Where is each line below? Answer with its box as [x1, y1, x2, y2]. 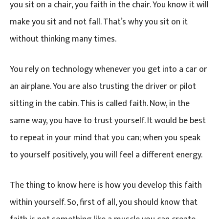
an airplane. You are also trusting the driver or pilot [10, 79, 196, 94]
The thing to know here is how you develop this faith [10, 177, 202, 193]
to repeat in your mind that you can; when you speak [10, 130, 200, 145]
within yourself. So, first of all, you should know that [10, 195, 197, 210]
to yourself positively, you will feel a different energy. [10, 147, 202, 162]
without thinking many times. [10, 31, 116, 46]
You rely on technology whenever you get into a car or [10, 62, 207, 77]
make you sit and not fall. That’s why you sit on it [10, 14, 188, 29]
